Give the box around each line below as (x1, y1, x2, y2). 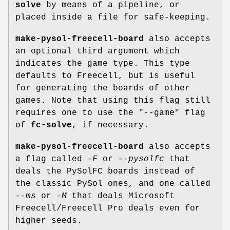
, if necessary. (72, 120, 149, 130)
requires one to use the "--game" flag (15, 108, 205, 118)
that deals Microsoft (67, 191, 175, 201)
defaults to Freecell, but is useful (15, 71, 195, 81)
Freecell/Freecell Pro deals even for (15, 203, 200, 213)
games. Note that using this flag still (15, 95, 210, 105)
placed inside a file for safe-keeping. (15, 12, 210, 22)
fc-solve (31, 120, 72, 130)
